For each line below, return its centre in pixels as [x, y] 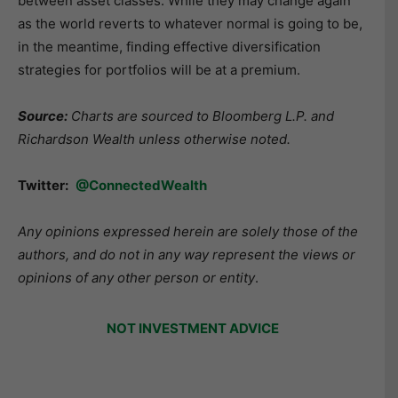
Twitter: [43, 186]
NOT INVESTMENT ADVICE [192, 329]
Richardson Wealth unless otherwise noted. [154, 139]
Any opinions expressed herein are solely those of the [188, 232]
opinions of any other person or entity [136, 278]
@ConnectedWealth [141, 186]
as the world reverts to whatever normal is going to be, [190, 24]
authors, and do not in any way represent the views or [187, 255]
